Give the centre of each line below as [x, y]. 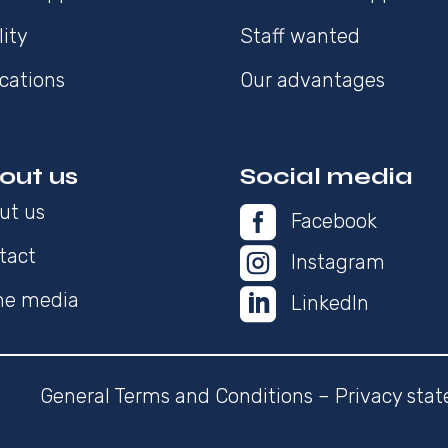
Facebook [334, 221]
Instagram [338, 262]
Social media [327, 177]
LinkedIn [330, 303]
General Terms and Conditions [176, 396]
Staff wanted [300, 36]
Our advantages [313, 80]
